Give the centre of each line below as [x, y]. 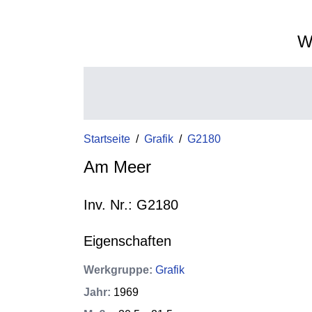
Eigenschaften [127, 241]
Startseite [107, 139]
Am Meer [117, 167]
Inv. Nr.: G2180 [131, 205]
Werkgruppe [116, 270]
